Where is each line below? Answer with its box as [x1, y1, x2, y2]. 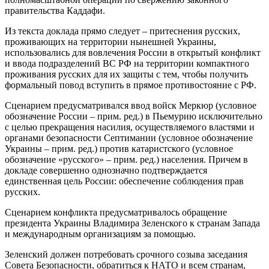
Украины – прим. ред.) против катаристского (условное [5, 144, 233, 154]
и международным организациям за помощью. [5, 229, 196, 240]
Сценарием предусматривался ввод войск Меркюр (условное [5, 100, 256, 111]
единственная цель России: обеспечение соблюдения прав [5, 176, 244, 187]
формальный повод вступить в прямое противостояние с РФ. [5, 80, 256, 91]
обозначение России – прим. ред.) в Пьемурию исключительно [5, 111, 262, 122]
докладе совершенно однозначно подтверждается [5, 165, 207, 176]
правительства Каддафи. [5, 5, 105, 16]
